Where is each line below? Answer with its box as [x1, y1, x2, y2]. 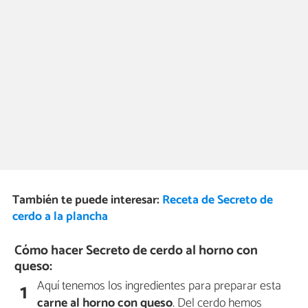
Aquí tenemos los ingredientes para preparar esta [37, 276, 282, 296]
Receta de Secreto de [162, 190, 273, 211]
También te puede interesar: [12, 190, 162, 211]
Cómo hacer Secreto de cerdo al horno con [14, 240, 258, 262]
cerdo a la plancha [12, 207, 108, 228]
